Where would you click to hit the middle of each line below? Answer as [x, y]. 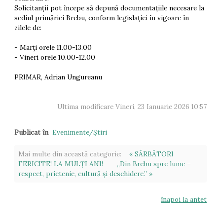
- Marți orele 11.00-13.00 [53, 48]
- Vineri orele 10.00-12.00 [55, 57]
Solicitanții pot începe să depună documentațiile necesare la [109, 8]
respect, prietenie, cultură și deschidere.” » [85, 174]
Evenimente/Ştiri [79, 132]
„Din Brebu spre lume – [154, 164]
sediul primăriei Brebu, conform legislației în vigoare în [101, 18]
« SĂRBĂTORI [151, 154]
